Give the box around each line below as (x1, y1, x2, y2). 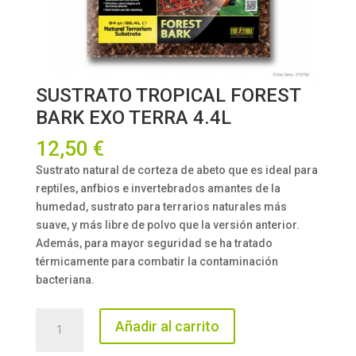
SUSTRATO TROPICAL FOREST (35, 84, 300, 107)
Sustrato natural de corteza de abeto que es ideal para (35, 164, 318, 177)
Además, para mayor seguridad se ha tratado (35, 237, 273, 250)
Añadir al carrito (114, 317, 219, 335)
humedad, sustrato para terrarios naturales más (35, 200, 287, 214)
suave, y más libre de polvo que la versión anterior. (35, 219, 300, 232)
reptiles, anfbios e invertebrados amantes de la (35, 182, 281, 195)
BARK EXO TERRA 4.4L (35, 106, 231, 130)
